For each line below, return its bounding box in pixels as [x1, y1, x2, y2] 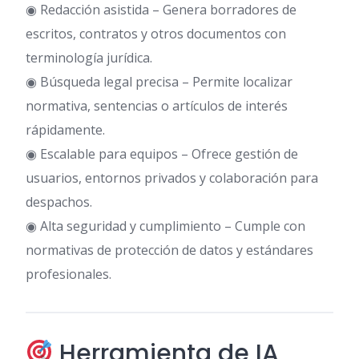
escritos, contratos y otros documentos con [26, 25, 286, 43]
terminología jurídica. [26, 49, 152, 67]
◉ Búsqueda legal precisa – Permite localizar [26, 73, 292, 91]
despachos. [26, 193, 92, 212]
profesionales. [26, 265, 111, 284]
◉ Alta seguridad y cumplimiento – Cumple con [26, 217, 305, 236]
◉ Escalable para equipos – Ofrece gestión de [26, 145, 298, 163]
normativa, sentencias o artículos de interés [26, 97, 288, 115]
